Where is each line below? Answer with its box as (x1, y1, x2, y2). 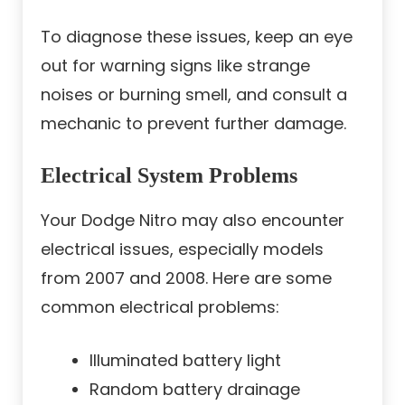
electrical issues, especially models (41, 238, 324, 261)
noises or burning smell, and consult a (41, 83, 347, 107)
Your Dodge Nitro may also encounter (41, 209, 344, 232)
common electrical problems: (41, 296, 279, 319)
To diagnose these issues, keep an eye (41, 25, 353, 49)
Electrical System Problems (41, 164, 297, 188)
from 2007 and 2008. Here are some (41, 267, 332, 290)
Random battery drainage (89, 378, 300, 401)
